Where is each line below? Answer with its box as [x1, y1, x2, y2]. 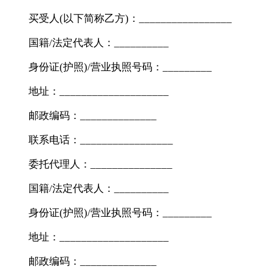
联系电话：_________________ [29, 134, 174, 146]
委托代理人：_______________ [29, 158, 173, 170]
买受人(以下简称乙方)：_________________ [29, 12, 233, 24]
